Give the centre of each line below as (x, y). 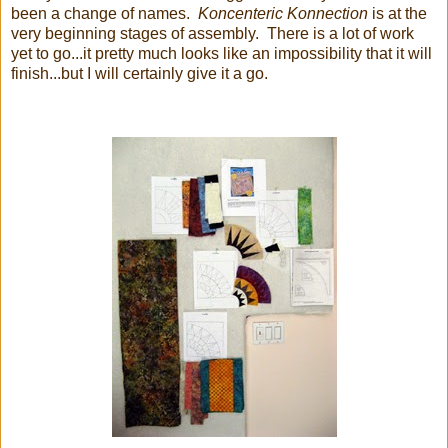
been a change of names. (104, 14)
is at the (397, 14)
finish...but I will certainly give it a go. (139, 74)
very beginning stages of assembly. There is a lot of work (212, 34)
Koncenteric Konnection (283, 14)
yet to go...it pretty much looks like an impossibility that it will (221, 54)
